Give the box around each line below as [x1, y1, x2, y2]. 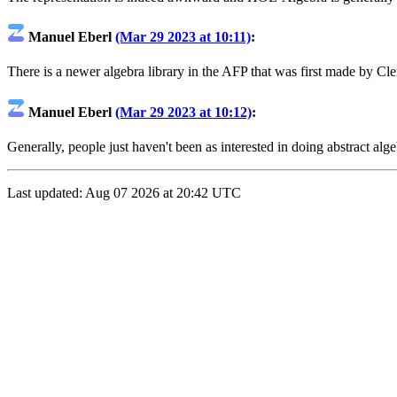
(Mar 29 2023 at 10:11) [115, 29, 251, 45]
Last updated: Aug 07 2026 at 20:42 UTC [7, 184, 241, 200]
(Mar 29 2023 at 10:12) [115, 104, 252, 120]
